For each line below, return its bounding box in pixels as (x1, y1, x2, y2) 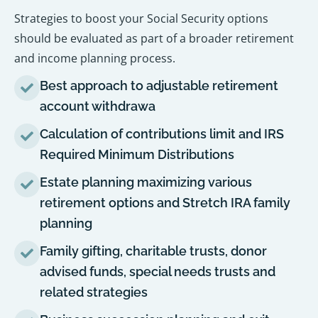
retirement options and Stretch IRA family (40, 195, 290, 211)
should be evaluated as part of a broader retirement (14, 31, 294, 47)
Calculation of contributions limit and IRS (40, 126, 284, 142)
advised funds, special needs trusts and (40, 264, 275, 280)
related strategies (40, 285, 148, 300)
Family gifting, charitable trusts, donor (40, 243, 267, 259)
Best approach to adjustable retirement (40, 78, 278, 94)
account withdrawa (40, 99, 155, 114)
